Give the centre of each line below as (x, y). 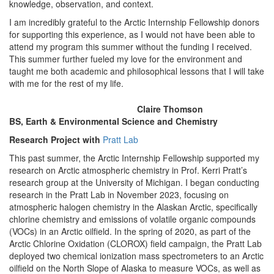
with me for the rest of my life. (66, 83)
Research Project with (55, 139)
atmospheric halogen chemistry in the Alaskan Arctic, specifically (133, 207)
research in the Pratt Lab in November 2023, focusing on (119, 194)
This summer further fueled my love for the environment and (126, 59)
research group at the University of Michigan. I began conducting (134, 182)
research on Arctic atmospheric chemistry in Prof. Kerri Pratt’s (128, 170)
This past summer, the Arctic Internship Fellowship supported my (134, 158)
